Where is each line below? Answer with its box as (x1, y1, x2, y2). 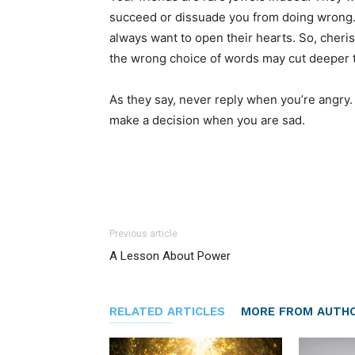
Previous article (109, 228, 177, 240)
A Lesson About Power (109, 249, 231, 264)
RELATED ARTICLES (109, 304, 225, 319)
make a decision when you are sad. (109, 113, 305, 128)
